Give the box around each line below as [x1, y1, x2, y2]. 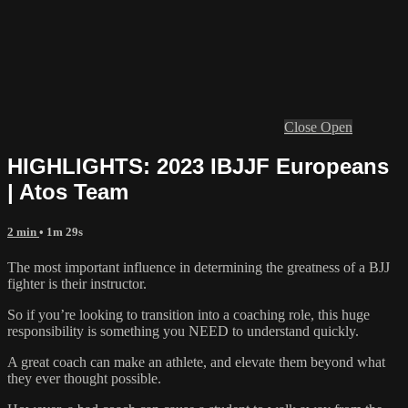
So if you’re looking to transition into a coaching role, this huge [7, 307, 370, 322]
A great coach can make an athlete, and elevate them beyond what [7, 354, 385, 370]
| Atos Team [7, 178, 128, 204]
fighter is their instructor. [7, 276, 147, 291]
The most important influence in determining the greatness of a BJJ [7, 260, 390, 275]
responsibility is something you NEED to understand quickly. [7, 323, 359, 339]
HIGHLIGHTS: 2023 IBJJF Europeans [7, 153, 389, 178]
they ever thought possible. [7, 371, 161, 386]
